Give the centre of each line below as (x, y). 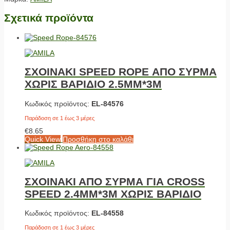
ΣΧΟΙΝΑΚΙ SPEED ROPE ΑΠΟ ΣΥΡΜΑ (121, 72)
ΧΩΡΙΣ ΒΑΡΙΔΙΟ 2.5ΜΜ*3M (93, 84)
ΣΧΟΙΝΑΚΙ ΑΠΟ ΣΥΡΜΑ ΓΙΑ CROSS (115, 181)
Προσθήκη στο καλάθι (98, 139)
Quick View (43, 139)
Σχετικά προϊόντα (49, 18)
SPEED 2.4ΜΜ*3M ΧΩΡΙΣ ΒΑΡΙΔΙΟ (113, 194)
